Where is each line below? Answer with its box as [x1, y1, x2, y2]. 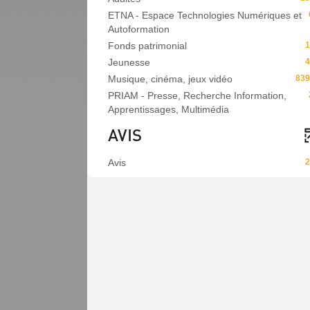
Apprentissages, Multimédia [108, 104, 229, 115]
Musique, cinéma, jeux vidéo [108, 73, 232, 84]
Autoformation [108, 24, 170, 35]
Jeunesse [108, 57, 150, 68]
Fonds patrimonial [108, 40, 187, 51]
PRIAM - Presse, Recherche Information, [108, 90, 286, 101]
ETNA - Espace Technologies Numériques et [108, 10, 302, 21]
